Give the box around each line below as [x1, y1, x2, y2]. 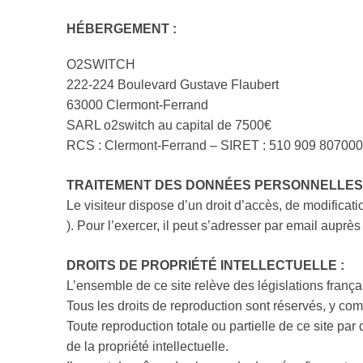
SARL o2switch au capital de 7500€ [66, 118, 271, 133]
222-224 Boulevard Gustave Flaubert [66, 78, 279, 92]
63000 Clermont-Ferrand [66, 98, 208, 113]
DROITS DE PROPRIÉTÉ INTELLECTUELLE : [66, 258, 344, 273]
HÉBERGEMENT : [66, 22, 177, 36]
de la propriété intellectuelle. [66, 340, 228, 354]
